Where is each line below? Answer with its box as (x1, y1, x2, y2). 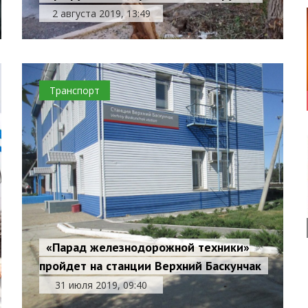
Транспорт (49, 84, 100, 97)
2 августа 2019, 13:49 (52, 7, 151, 20)
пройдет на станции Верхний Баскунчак (39, 258, 262, 274)
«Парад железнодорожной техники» (46, 239, 250, 255)
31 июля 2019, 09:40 (55, 278, 148, 291)
